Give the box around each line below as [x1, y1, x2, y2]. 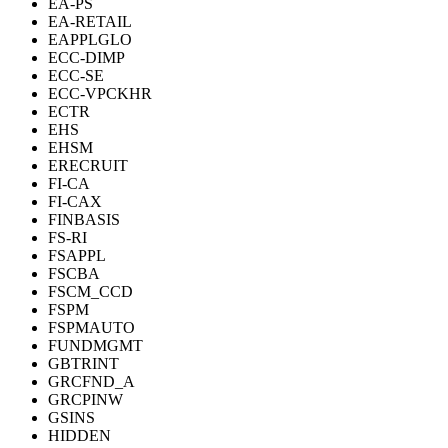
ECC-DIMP [48, 49, 125, 67]
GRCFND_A [48, 373, 135, 391]
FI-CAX [48, 193, 102, 211]
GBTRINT [48, 355, 119, 373]
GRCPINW [48, 391, 123, 409]
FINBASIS [48, 211, 120, 229]
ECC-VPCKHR [48, 85, 152, 103]
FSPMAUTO [48, 319, 135, 337]
